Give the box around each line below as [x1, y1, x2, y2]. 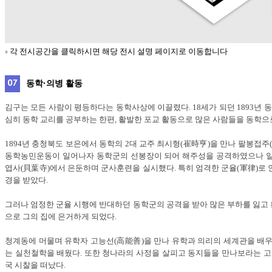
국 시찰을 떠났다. [5, 260, 66, 270]
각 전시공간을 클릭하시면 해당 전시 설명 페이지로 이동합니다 [10, 47, 228, 56]
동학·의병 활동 [26, 78, 83, 88]
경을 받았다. [5, 175, 48, 185]
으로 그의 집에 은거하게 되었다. [5, 212, 117, 221]
